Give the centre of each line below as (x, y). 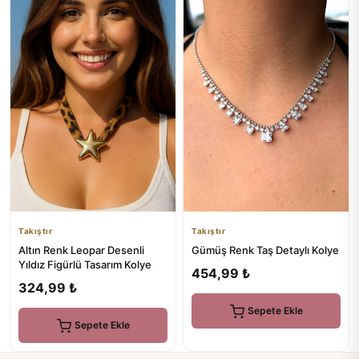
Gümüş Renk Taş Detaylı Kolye (265, 250)
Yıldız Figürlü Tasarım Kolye (85, 264)
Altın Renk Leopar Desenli (81, 250)
